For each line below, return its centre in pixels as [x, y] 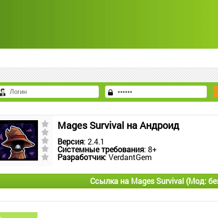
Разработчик [81, 157]
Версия [71, 141]
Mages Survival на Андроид [118, 125]
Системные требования [101, 149]
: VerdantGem [128, 157]
